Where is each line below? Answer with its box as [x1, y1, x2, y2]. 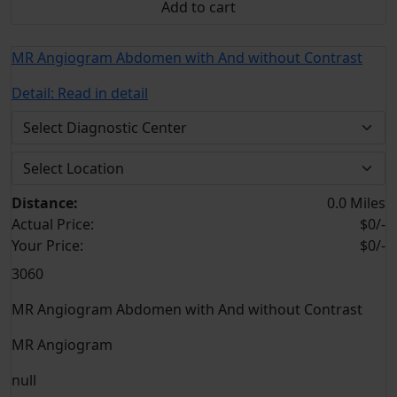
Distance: [12, 193, 78, 213]
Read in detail [58, 83, 148, 103]
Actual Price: [12, 214, 94, 234]
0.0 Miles [327, 193, 385, 213]
